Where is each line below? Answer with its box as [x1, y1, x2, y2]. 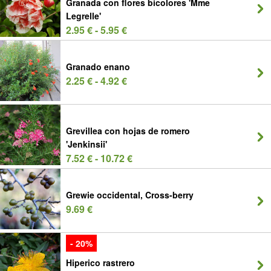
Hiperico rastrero [66, 256, 135, 269]
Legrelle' [66, 10, 101, 22]
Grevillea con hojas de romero [66, 125, 190, 137]
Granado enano [66, 60, 130, 73]
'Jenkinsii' [66, 138, 107, 150]
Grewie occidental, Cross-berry [66, 189, 194, 201]
